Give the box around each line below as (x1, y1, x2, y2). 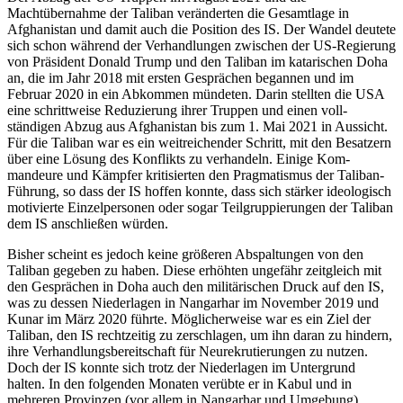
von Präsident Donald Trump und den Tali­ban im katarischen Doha (7, 54, 388, 70)
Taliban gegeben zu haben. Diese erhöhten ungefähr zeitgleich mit (7, 263, 381, 279)
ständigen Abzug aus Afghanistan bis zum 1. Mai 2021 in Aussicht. (7, 119, 388, 135)
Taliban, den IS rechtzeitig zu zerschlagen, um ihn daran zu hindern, (7, 327, 392, 344)
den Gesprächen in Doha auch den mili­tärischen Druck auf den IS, (7, 279, 384, 295)
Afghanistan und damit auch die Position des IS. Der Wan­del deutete (7, 22, 396, 38)
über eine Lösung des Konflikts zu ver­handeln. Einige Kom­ (7, 151, 350, 167)
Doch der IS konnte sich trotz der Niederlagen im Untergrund (7, 360, 355, 376)
